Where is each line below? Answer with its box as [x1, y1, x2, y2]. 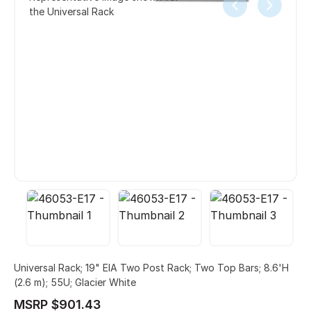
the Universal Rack [29, 5, 114, 17]
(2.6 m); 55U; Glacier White [14, 276, 136, 288]
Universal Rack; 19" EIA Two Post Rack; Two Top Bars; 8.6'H [14, 261, 289, 274]
